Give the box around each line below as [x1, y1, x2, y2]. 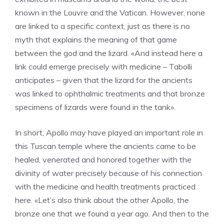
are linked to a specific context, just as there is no [15, 20, 190, 31]
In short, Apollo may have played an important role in [15, 127, 203, 137]
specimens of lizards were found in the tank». [15, 101, 175, 112]
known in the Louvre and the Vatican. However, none [15, 7, 205, 17]
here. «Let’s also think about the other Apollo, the [15, 194, 189, 205]
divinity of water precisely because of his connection [15, 167, 202, 178]
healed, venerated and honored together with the [15, 154, 191, 164]
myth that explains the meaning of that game [15, 34, 177, 44]
